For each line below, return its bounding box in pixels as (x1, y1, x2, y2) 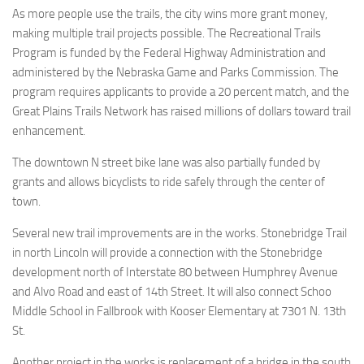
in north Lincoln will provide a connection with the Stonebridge (12, 245, 323, 260)
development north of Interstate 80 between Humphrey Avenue (12, 265, 338, 279)
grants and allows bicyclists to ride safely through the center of (12, 175, 325, 189)
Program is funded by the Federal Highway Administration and (12, 45, 326, 60)
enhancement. (12, 123, 85, 138)
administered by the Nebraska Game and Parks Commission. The (12, 65, 339, 80)
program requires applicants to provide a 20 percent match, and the (12, 84, 349, 99)
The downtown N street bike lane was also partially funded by (12, 155, 320, 170)
